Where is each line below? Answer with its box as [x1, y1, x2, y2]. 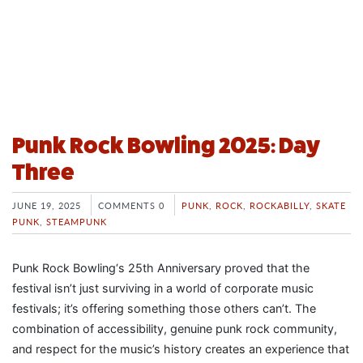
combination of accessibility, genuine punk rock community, [12, 321, 337, 335]
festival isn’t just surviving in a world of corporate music [12, 280, 314, 295]
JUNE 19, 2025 [12, 198, 81, 211]
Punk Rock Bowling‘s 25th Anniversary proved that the [12, 260, 310, 275]
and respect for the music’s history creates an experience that [12, 341, 349, 356]
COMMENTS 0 [98, 198, 164, 211]
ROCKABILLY [250, 198, 310, 211]
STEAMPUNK [46, 214, 107, 228]
